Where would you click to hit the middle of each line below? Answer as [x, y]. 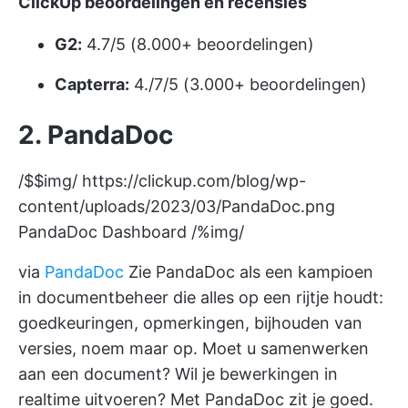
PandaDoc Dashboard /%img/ [131, 232]
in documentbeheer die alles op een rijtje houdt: [201, 297]
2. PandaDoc [96, 135]
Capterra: [92, 84]
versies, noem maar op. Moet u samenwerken [194, 348]
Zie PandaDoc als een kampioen [249, 272]
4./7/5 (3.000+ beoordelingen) [248, 84]
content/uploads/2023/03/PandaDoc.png [177, 206]
